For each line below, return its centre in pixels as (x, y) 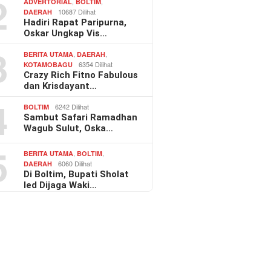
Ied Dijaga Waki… (60, 185)
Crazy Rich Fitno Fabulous (81, 75)
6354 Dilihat (96, 64)
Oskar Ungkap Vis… (66, 34)
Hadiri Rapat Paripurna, (75, 23)
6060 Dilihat (75, 164)
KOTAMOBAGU (48, 65)
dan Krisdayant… (60, 86)
